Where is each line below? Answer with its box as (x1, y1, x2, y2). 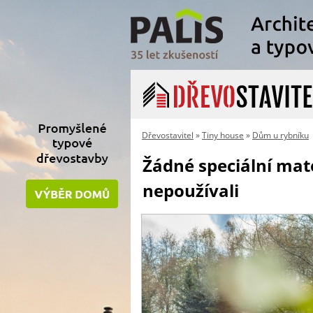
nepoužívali (143, 179, 239, 202)
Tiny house (202, 129, 244, 141)
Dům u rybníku (252, 129, 309, 141)
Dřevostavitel (142, 129, 194, 141)
